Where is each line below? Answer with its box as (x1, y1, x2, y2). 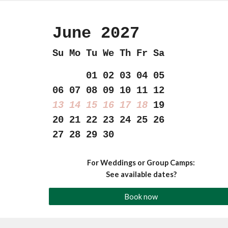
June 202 (52, 24, 130, 43)
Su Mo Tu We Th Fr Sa (52, 48, 164, 59)
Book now (124, 192, 158, 201)
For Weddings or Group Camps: (87, 158, 195, 167)
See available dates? (105, 170, 177, 179)
